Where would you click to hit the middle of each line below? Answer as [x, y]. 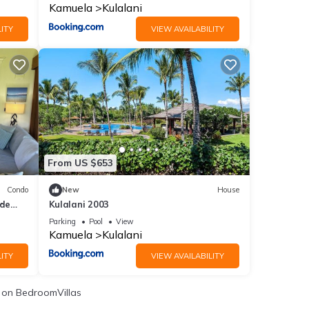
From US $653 [80, 163]
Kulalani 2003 [79, 204]
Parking [62, 221]
